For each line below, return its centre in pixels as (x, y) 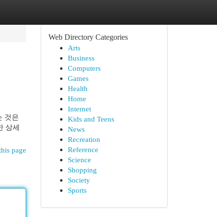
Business (81, 58)
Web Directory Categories (88, 37)
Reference (83, 149)
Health (77, 88)
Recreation (84, 139)
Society (79, 180)
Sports (77, 190)
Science (79, 160)
